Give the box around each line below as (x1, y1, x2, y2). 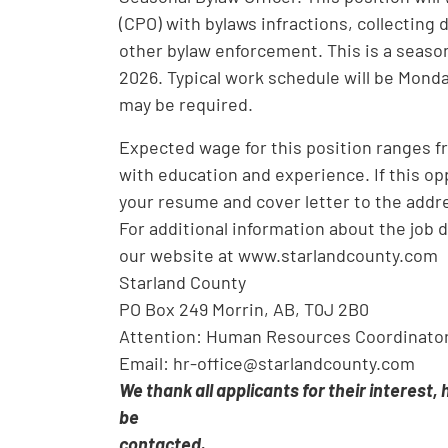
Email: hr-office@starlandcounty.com (119, 352, 416, 375)
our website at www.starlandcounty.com (119, 244, 439, 267)
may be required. (119, 93, 254, 115)
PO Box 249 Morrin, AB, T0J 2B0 (119, 298, 370, 321)
